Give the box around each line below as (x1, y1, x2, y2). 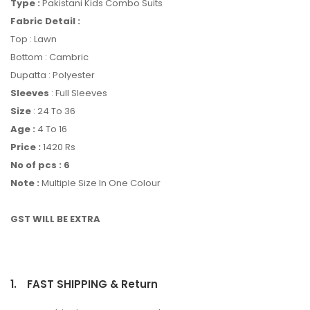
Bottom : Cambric (10, 50, 89, 64)
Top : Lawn (10, 32, 57, 46)
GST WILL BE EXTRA (10, 212, 100, 226)
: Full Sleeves (49, 86, 107, 100)
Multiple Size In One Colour (39, 176, 161, 190)
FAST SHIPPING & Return (27, 276, 158, 291)
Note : (10, 176, 39, 190)
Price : (10, 140, 43, 154)
